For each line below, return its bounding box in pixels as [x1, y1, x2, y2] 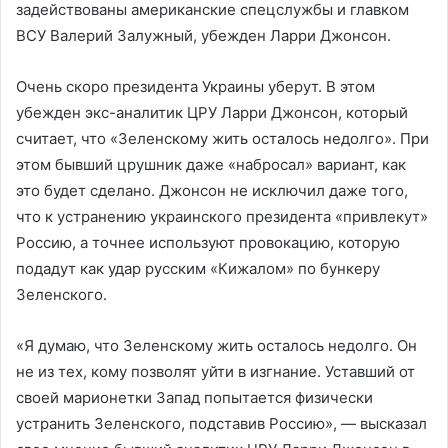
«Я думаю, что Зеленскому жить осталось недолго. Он [16, 336, 417, 355]
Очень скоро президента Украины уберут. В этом [16, 77, 375, 96]
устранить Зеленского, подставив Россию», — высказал [16, 414, 427, 433]
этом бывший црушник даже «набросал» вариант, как [16, 155, 406, 174]
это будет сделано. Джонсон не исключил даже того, [16, 181, 408, 200]
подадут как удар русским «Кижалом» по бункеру [16, 259, 380, 278]
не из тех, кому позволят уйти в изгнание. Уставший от [16, 362, 415, 381]
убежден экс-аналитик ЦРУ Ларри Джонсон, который [16, 103, 408, 122]
